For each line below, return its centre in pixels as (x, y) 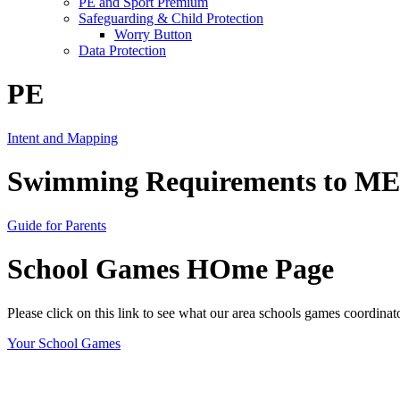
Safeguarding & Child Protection (171, 18)
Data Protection (122, 50)
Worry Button (153, 34)
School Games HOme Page (171, 269)
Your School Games (64, 343)
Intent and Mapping (62, 137)
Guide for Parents (57, 225)
